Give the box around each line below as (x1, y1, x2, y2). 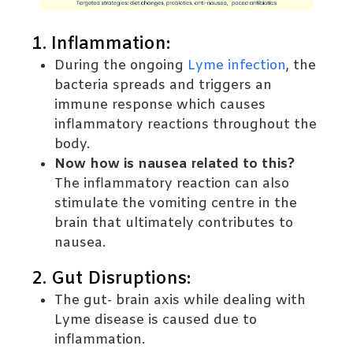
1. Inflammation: (32, 33, 170, 57)
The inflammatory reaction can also (54, 175, 290, 194)
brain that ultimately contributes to (54, 214, 294, 233)
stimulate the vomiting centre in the (54, 195, 298, 214)
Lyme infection (188, 57, 287, 76)
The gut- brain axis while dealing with (54, 292, 307, 310)
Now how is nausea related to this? (54, 155, 295, 174)
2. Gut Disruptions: (32, 268, 191, 292)
